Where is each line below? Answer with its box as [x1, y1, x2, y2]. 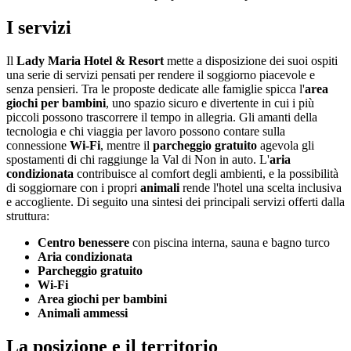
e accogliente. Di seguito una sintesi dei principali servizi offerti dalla [6, 194, 345, 208]
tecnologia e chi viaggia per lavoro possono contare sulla [6, 124, 285, 138]
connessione [6, 138, 70, 152]
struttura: [6, 208, 49, 223]
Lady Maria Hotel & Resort [16, 53, 164, 67]
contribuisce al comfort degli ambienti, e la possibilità [74, 166, 338, 180]
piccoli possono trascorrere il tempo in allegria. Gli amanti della [6, 110, 317, 124]
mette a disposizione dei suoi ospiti [164, 53, 338, 67]
